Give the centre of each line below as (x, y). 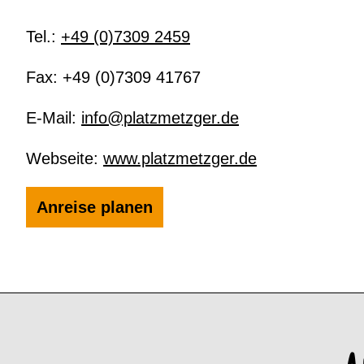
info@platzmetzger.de (160, 117)
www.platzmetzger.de (180, 158)
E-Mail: (54, 117)
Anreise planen (95, 207)
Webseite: (65, 158)
